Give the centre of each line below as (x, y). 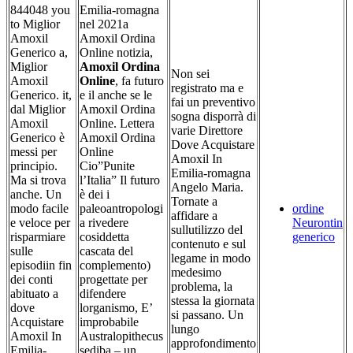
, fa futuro (139, 81)
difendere (103, 294)
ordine (308, 209)
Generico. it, (41, 95)
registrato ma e (207, 88)
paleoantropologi (121, 209)
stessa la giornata (213, 301)
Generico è (37, 138)
